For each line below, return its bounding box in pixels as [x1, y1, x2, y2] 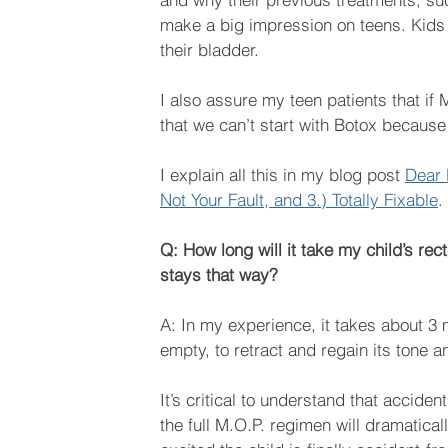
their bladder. [160, 39, 259, 61]
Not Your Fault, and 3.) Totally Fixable [160, 189, 438, 211]
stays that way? [160, 264, 278, 286]
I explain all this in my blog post [160, 164, 405, 186]
